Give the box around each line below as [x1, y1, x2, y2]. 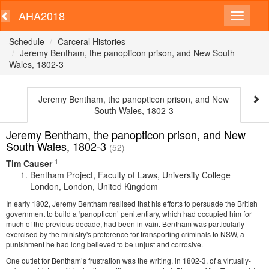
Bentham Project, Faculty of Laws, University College [30, 169, 231, 181]
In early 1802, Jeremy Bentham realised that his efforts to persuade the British [6, 198, 258, 208]
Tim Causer [6, 157, 52, 169]
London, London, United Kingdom [30, 180, 158, 192]
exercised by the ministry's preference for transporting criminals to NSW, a [6, 229, 244, 239]
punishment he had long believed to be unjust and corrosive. [6, 239, 203, 249]
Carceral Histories [58, 35, 125, 47]
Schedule [9, 35, 44, 47]
